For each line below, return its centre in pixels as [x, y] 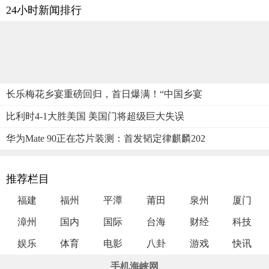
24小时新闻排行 [44, 10]
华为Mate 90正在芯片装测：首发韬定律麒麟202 [106, 138]
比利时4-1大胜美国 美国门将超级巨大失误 [95, 116]
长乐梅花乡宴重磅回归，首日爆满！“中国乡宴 [104, 94]
